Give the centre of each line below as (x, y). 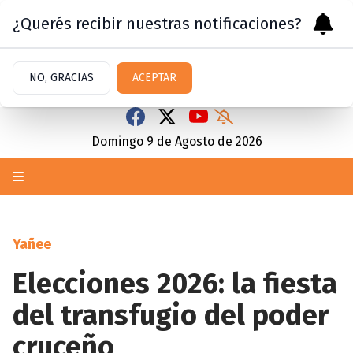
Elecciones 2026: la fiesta (175, 284)
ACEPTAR (154, 78)
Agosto (194, 141)
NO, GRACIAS (61, 78)
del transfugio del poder (171, 315)
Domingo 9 (122, 141)
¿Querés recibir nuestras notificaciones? (157, 24)
